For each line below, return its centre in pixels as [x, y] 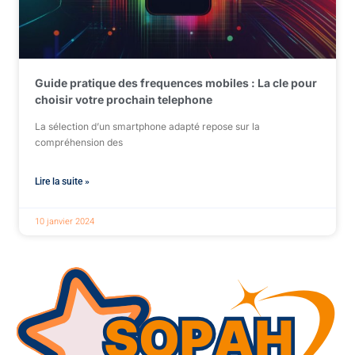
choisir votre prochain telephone [124, 99]
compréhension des [79, 142]
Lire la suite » [62, 181]
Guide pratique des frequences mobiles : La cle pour [176, 83]
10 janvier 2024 [65, 221]
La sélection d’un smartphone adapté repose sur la [147, 126]
